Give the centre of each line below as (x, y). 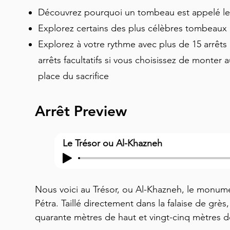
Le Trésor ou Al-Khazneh (112, 143)
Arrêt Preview (81, 111)
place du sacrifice (75, 76)
